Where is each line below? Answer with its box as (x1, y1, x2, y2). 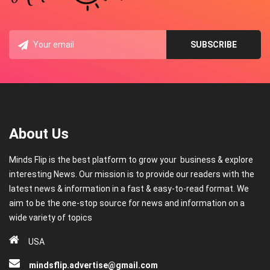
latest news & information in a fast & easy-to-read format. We (9, 184, 249, 194)
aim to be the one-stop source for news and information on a (9, 198, 245, 209)
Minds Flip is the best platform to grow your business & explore (9, 155, 253, 165)
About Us (9, 125, 69, 143)
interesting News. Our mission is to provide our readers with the (9, 169, 254, 180)
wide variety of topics (9, 213, 92, 223)
